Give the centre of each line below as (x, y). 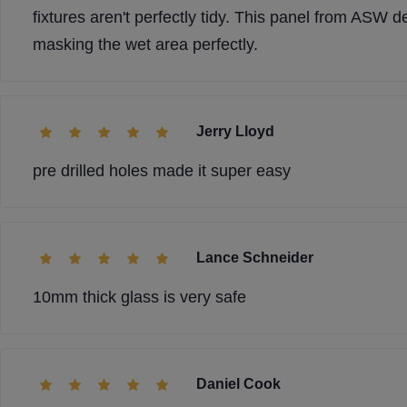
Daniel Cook (238, 384)
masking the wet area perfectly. (145, 45)
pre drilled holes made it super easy (162, 171)
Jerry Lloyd (235, 131)
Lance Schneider (255, 258)
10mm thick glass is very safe (139, 297)
